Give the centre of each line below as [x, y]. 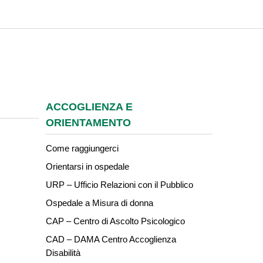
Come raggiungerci [82, 148]
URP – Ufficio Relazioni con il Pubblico [119, 185]
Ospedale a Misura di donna [100, 203]
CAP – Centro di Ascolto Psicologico [115, 221]
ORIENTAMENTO [88, 123]
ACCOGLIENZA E [89, 107]
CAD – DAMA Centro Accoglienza [111, 239]
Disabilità [63, 253]
